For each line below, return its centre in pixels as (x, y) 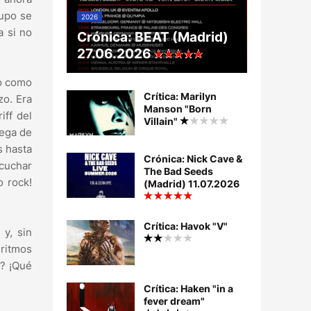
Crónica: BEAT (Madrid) (153, 37)
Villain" (162, 121)
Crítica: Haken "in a (188, 289)
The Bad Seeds (178, 171)
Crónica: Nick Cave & (193, 159)
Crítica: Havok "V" (186, 226)
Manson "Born (178, 109)
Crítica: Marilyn (180, 96)
